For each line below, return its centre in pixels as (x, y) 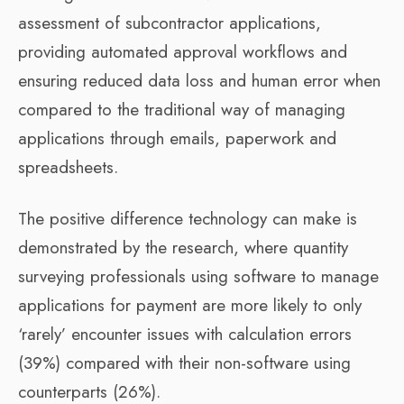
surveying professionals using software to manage (198, 276)
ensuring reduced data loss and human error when (199, 80)
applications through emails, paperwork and (177, 138)
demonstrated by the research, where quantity (183, 247)
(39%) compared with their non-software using (184, 363)
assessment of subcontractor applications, (170, 23)
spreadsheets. (68, 167)
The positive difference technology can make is (188, 218)
